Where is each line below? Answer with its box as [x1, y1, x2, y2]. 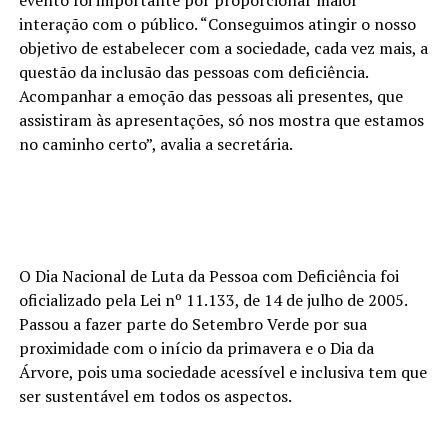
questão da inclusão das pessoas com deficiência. [18, 60, 368, 83]
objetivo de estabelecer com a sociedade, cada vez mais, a [18, 36, 428, 59]
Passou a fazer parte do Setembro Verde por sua [18, 312, 367, 335]
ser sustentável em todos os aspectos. [18, 384, 292, 407]
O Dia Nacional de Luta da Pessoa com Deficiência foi [18, 264, 399, 287]
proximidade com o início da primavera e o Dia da [18, 336, 374, 359]
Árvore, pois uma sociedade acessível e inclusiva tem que [18, 360, 427, 383]
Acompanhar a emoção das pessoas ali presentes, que [18, 84, 403, 107]
